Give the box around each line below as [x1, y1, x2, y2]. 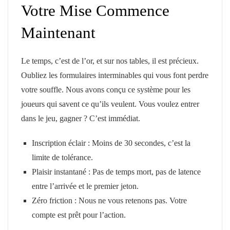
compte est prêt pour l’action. [31, 210, 126, 220]
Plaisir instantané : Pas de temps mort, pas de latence [31, 167, 201, 177]
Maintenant [21, 24, 95, 42]
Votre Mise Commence [21, 2, 169, 20]
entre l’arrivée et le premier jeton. [31, 182, 139, 191]
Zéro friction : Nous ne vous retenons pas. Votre [31, 196, 187, 205]
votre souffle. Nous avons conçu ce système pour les [21, 85, 190, 94]
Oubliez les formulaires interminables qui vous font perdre [21, 71, 208, 80]
